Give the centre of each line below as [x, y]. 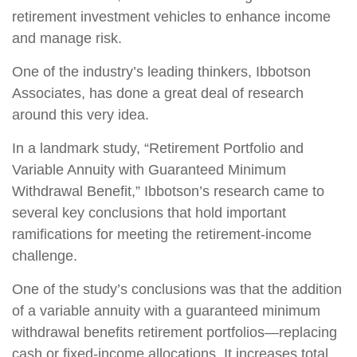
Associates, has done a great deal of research [158, 93]
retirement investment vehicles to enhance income [171, 17]
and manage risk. [67, 38]
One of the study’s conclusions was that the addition [177, 289]
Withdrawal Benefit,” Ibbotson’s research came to [168, 191]
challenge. [45, 256]
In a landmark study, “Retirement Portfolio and [158, 148]
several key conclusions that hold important [149, 213]
